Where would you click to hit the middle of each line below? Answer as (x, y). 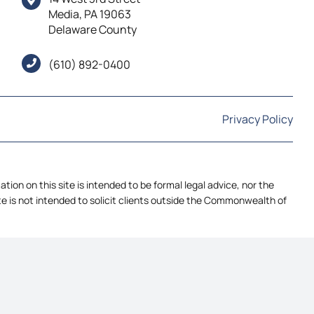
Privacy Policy (258, 119)
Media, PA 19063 (90, 14)
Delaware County (93, 29)
